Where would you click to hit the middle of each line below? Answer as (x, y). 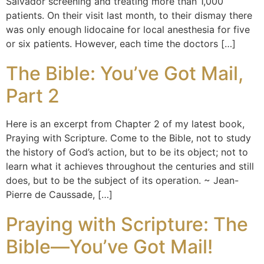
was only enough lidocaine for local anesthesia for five (128, 29)
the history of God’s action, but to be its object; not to (127, 152)
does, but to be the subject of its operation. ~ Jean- (122, 180)
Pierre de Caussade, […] (59, 194)
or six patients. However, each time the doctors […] (121, 44)
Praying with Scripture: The (127, 224)
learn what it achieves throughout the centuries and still (130, 166)
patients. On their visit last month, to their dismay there (129, 15)
